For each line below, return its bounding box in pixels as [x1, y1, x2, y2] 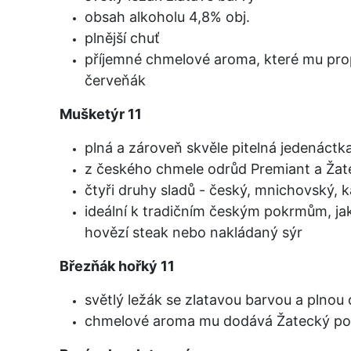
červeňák [85, 71, 146, 89]
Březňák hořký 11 [60, 257, 175, 274]
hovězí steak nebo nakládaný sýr [85, 223, 302, 241]
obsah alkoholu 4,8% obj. [85, 8, 250, 25]
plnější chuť [85, 29, 160, 46]
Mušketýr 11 [60, 105, 142, 122]
